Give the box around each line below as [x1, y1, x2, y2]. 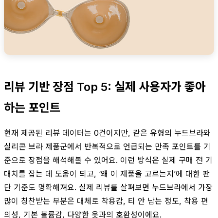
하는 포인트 [4, 100, 60, 115]
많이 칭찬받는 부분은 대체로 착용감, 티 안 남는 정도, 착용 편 [4, 196, 208, 206]
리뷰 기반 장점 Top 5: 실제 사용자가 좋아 [4, 79, 206, 94]
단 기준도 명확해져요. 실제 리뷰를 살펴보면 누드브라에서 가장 [4, 182, 213, 192]
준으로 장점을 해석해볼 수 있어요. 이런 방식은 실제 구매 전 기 [4, 155, 213, 165]
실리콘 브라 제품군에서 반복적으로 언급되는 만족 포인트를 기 [4, 141, 211, 151]
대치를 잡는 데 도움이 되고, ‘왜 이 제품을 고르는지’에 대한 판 [4, 168, 210, 179]
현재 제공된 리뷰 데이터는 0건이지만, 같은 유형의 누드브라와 [4, 127, 211, 138]
